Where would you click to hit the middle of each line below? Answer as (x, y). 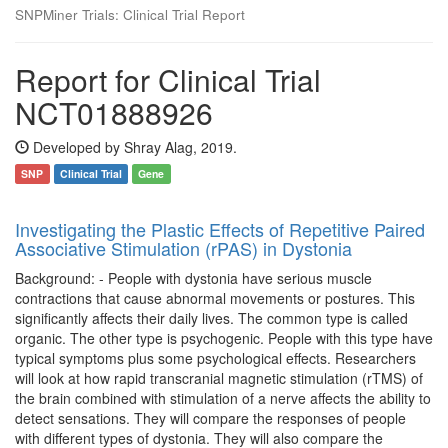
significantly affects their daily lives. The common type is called (211, 318)
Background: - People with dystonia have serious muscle (193, 278)
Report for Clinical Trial (168, 79)
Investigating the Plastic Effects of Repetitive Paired (220, 229)
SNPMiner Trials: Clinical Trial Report (130, 14)
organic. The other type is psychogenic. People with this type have (224, 338)
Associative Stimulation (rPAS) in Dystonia (183, 248)
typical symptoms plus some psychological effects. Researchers (215, 358)
